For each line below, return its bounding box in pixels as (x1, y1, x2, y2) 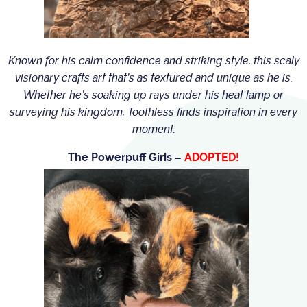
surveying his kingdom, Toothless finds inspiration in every (10, 106, 297, 119)
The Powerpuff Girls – (68, 151, 184, 164)
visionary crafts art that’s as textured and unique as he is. (14, 71, 293, 85)
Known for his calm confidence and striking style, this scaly (8, 54, 299, 68)
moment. (132, 123, 175, 136)
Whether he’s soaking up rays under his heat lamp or (23, 88, 284, 102)
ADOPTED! (184, 151, 239, 164)
